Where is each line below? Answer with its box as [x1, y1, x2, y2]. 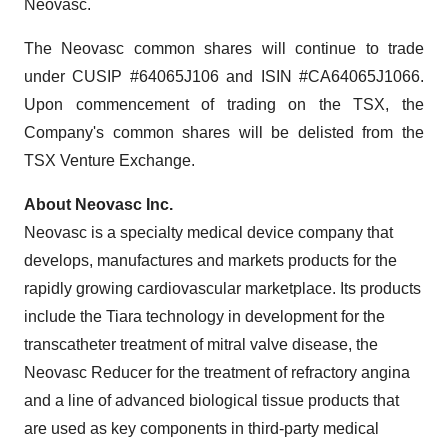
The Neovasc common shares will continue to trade [24, 40, 424, 57]
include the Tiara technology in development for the [24, 308, 385, 325]
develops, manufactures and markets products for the [24, 252, 397, 269]
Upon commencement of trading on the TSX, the [24, 96, 424, 113]
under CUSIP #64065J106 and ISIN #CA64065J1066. [24, 68, 424, 85]
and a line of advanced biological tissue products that [24, 392, 399, 409]
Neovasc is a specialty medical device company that [24, 224, 393, 241]
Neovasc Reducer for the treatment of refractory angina [24, 364, 410, 381]
